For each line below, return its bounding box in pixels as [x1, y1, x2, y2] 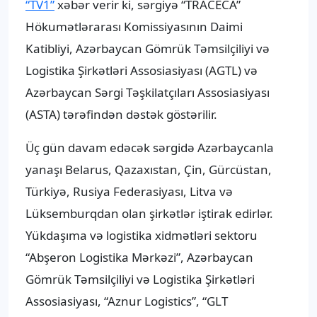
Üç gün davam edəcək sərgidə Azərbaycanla [25, 139, 274, 156]
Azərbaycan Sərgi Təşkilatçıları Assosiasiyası [25, 84, 270, 101]
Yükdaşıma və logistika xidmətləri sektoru [25, 227, 258, 244]
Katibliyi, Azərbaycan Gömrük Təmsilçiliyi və [25, 40, 270, 57]
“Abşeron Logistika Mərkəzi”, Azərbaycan [25, 249, 253, 266]
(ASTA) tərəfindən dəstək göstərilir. [25, 106, 217, 123]
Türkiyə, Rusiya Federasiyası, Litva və [25, 183, 233, 200]
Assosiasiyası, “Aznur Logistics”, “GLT [25, 293, 228, 310]
